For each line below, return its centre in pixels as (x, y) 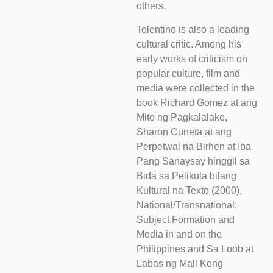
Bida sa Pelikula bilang (186, 175)
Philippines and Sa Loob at (195, 249)
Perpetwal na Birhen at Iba (194, 146)
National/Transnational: (187, 205)
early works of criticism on (192, 58)
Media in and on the (179, 234)
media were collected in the (196, 88)
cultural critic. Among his (189, 44)
